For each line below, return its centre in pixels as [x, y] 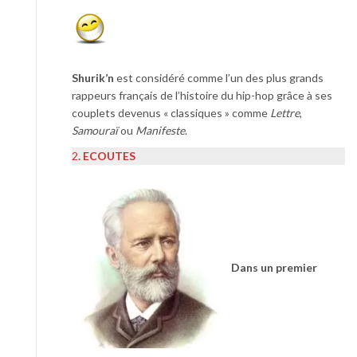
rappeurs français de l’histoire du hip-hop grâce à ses [202, 95]
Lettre [285, 112]
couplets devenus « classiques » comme [171, 112]
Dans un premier [274, 267]
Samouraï [95, 130]
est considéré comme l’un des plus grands [220, 77]
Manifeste [160, 130]
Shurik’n [94, 77]
